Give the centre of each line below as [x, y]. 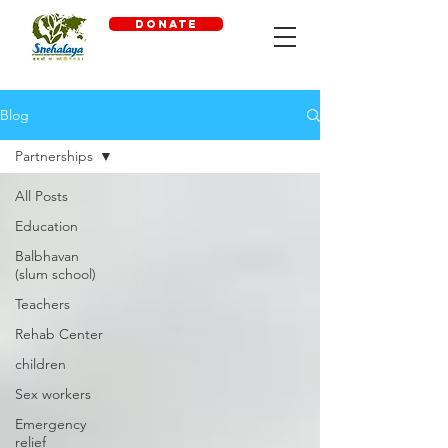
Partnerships [54, 156]
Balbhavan [47, 256]
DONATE [166, 24]
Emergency [50, 424]
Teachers [42, 304]
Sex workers [53, 394]
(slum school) [55, 274]
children [40, 364]
